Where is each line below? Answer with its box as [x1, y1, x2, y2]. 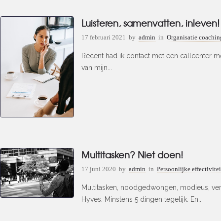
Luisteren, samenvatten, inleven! [81, 16, 220, 30]
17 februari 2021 [81, 34, 126, 41]
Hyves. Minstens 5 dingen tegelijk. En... [81, 195, 203, 203]
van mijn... [81, 64, 112, 72]
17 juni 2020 [81, 165, 116, 173]
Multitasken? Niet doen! [81, 148, 183, 161]
